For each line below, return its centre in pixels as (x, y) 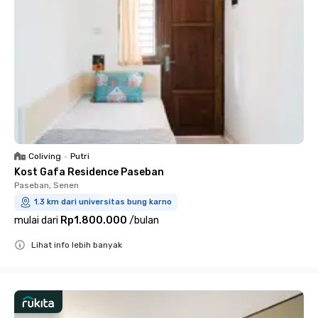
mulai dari (36, 220)
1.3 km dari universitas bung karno (103, 202)
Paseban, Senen (46, 185)
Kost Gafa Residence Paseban (89, 172)
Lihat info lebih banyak (77, 245)
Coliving (45, 156)
